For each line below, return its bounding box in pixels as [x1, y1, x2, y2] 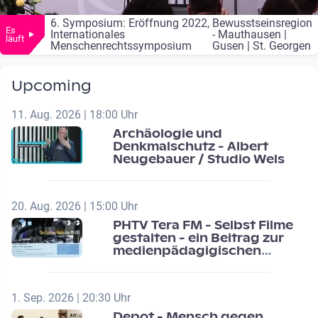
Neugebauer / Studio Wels [112, 152, 285, 167]
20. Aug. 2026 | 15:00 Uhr [11, 199, 138, 213]
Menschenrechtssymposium [50, 39, 192, 53]
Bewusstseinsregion [212, 16, 312, 30]
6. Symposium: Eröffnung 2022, [50, 16, 209, 30]
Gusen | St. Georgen [212, 39, 311, 53]
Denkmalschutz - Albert [112, 139, 268, 154]
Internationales [50, 28, 125, 41]
